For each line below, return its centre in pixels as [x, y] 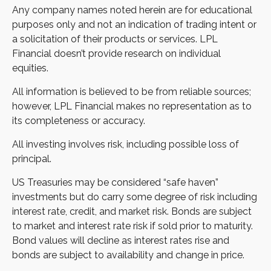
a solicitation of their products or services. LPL [115, 39]
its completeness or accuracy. [79, 120]
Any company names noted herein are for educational [132, 10]
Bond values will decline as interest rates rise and [121, 240]
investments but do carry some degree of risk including [135, 197]
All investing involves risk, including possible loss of [126, 144]
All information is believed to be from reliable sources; [132, 91]
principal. [32, 158]
